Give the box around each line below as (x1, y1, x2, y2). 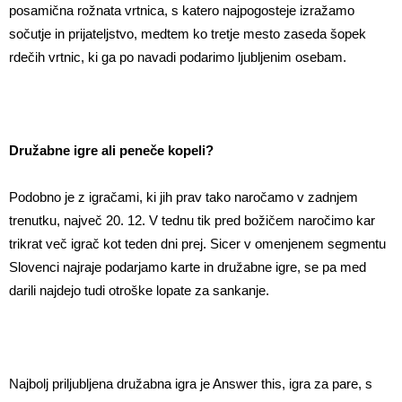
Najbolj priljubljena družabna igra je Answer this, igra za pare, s (9, 376, 372, 392)
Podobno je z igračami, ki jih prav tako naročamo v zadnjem (9, 189, 358, 205)
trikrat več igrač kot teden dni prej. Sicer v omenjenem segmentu (9, 236, 386, 252)
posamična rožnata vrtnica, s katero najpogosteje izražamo (9, 3, 354, 19)
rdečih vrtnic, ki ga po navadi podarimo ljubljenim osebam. (9, 49, 346, 66)
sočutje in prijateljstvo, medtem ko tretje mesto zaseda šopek (9, 26, 366, 42)
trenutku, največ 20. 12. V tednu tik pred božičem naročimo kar (9, 213, 375, 229)
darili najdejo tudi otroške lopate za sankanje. (9, 283, 269, 299)
